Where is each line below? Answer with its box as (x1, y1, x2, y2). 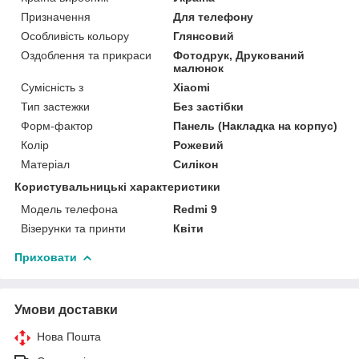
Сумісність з (21, 80, 83, 94)
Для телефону (173, 10, 254, 23)
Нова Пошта (37, 329, 101, 343)
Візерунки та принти (21, 221, 126, 235)
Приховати (14, 250, 77, 264)
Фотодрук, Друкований (173, 48, 305, 62)
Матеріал (21, 157, 70, 171)
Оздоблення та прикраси (21, 48, 151, 62)
